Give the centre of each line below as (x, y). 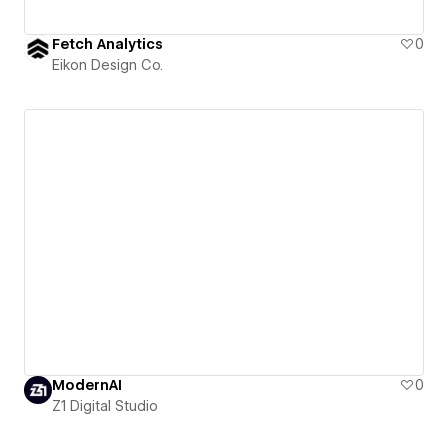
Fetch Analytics (107, 43)
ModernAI (87, 385)
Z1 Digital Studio (105, 406)
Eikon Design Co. (107, 64)
